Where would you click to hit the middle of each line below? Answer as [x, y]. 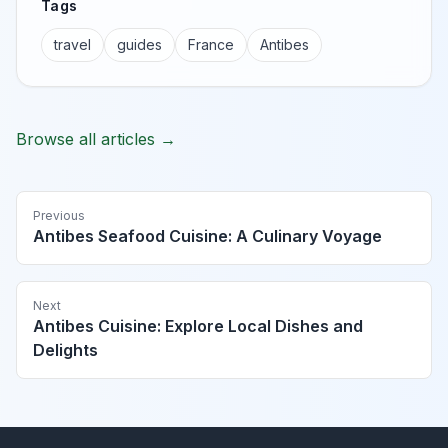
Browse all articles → [96, 139]
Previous [59, 216]
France [211, 45]
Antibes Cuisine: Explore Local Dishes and [198, 326]
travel [72, 45]
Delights [65, 350]
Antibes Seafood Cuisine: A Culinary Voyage [207, 236]
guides [139, 45]
